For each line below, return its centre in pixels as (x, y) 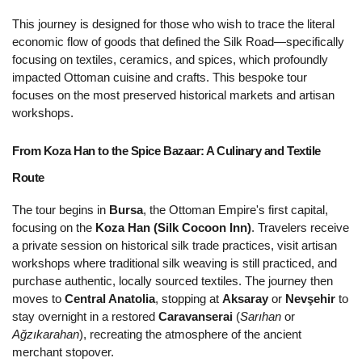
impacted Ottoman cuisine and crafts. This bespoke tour (160, 78)
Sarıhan (261, 317)
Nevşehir (310, 299)
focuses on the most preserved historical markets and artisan (173, 96)
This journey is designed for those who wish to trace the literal (173, 25)
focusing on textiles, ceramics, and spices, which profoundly (170, 60)
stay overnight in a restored (85, 317)
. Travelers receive (300, 228)
